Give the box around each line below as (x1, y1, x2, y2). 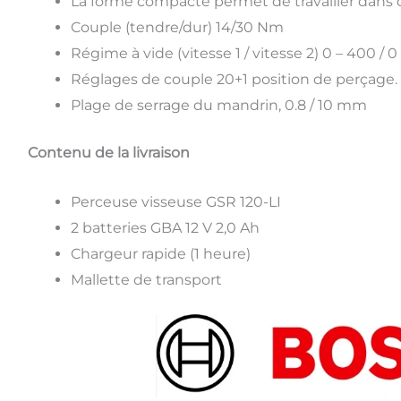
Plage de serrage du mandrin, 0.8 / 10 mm (70, 97, 367, 115)
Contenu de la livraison (27, 144, 190, 162)
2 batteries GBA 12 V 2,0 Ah (70, 219, 260, 237)
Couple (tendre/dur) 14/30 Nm (70, 19, 284, 37)
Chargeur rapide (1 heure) (70, 245, 251, 263)
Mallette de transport (70, 271, 222, 289)
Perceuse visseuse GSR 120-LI (70, 193, 281, 211)
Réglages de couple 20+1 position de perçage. (70, 71, 397, 89)
